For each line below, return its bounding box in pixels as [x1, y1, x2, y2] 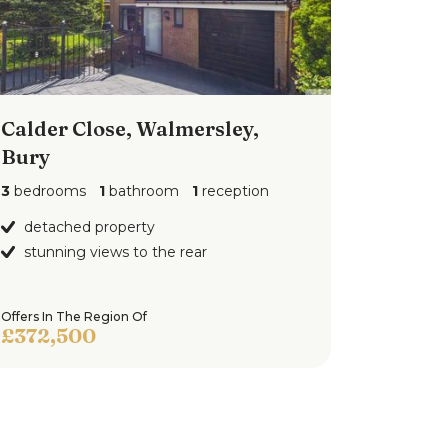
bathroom [104, 182, 179, 200]
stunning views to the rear [23, 243, 207, 261]
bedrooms [9, 182, 86, 200]
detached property [23, 218, 155, 236]
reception [197, 182, 269, 200]
